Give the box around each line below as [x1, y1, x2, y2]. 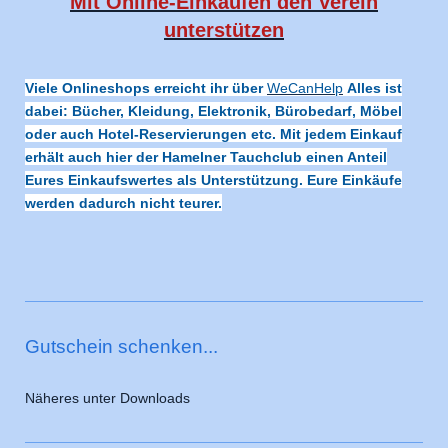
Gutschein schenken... [25, 335, 218, 357]
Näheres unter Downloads [25, 391, 190, 407]
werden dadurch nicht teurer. [25, 194, 222, 211]
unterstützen [164, 19, 284, 42]
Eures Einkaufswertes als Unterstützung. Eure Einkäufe [25, 171, 402, 188]
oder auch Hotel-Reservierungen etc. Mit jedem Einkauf [25, 125, 402, 142]
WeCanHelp [267, 79, 343, 96]
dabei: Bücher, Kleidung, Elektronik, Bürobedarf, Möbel [25, 102, 402, 119]
